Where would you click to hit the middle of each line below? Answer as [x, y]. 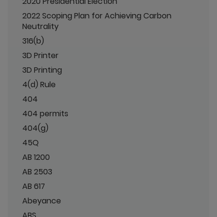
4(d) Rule [39, 85]
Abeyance [42, 201]
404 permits [45, 114]
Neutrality [40, 26]
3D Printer [40, 55]
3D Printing [42, 70]
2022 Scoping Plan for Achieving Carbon [97, 16]
